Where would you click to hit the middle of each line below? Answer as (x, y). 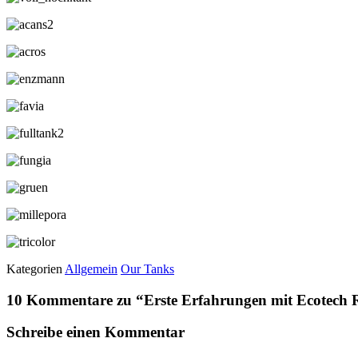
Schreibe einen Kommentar (95, 332)
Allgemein (91, 268)
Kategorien (34, 268)
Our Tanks (147, 268)
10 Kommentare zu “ (75, 300)
